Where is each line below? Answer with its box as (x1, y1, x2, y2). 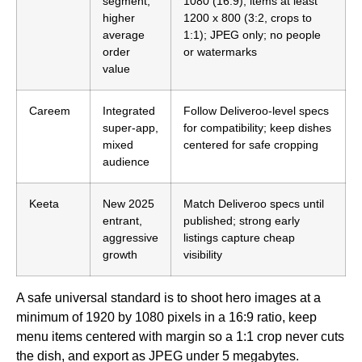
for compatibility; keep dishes (183, 120, 331, 134)
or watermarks (183, 44, 257, 58)
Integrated (103, 103, 155, 117)
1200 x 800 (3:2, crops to (183, 11, 312, 24)
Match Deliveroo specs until (183, 196, 324, 210)
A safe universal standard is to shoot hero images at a (16, 290, 321, 305)
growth (103, 247, 137, 261)
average (103, 27, 145, 41)
